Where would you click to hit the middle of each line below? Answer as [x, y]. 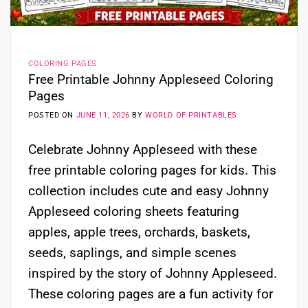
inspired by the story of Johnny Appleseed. [153, 274]
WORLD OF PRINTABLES [191, 115]
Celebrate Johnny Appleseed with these [143, 150]
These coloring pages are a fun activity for [151, 294]
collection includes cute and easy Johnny [148, 191]
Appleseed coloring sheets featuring [134, 212]
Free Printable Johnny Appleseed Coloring [151, 79]
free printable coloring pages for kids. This [152, 170]
